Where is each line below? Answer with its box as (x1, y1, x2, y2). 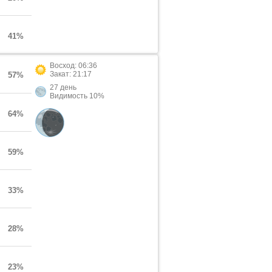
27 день (50, 83, 76, 92)
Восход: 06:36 (50, 61, 97, 70)
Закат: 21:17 (50, 70, 92, 78)
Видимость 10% (50, 92, 104, 100)
